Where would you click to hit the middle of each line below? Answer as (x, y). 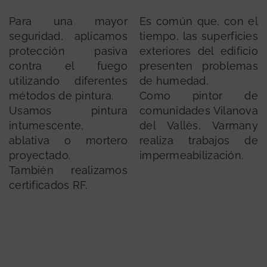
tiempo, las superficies (199, 36)
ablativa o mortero (68, 141)
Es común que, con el (199, 21)
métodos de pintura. (61, 96)
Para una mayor (68, 21)
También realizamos (68, 170)
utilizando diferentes (68, 81)
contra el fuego (68, 66)
